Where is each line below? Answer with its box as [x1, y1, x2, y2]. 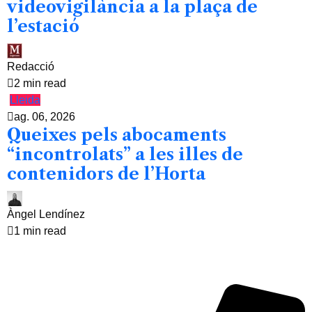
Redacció [7, 61, 54, 72]
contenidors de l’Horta [7, 164, 205, 184]
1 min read [14, 225, 66, 237]
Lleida [10, 94, 40, 106]
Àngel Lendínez [7, 208, 85, 220]
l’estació [7, 16, 79, 36]
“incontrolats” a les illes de [7, 144, 243, 164]
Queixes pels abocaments [7, 125, 226, 145]
